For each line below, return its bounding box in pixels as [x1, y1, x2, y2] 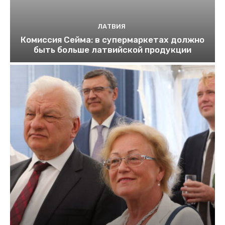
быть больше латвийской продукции [34, 45, 191, 55]
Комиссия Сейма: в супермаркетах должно [21, 35, 204, 45]
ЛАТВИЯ [97, 23, 126, 31]
